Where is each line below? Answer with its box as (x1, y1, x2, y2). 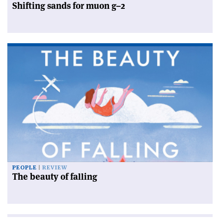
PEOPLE (12, 164, 37, 171)
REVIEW (42, 164, 67, 171)
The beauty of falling (12, 170, 97, 182)
